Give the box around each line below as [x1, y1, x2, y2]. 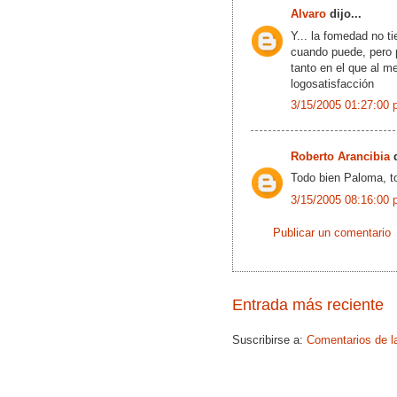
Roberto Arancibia [291, 149, 390, 163]
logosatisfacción [291, 76, 374, 90]
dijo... [326, 7, 362, 21]
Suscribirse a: [232, 333, 307, 347]
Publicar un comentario [273, 225, 391, 239]
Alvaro [291, 7, 326, 21]
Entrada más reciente [232, 296, 384, 315]
